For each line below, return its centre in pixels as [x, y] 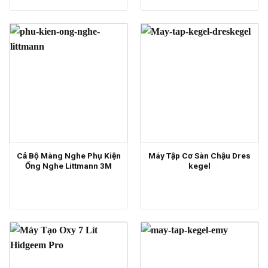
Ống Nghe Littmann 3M [68, 165]
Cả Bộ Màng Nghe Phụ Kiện [68, 155]
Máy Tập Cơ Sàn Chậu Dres [200, 155]
